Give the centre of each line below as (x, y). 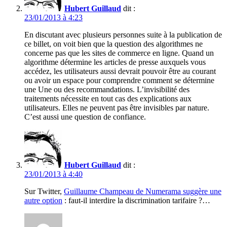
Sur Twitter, (44, 192)
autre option (43, 201)
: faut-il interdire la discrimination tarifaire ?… (136, 201)
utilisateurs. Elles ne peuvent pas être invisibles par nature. (117, 108)
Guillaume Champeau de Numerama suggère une (143, 192)
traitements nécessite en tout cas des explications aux (108, 99)
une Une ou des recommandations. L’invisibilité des (107, 90)
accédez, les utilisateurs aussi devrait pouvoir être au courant (120, 71)
